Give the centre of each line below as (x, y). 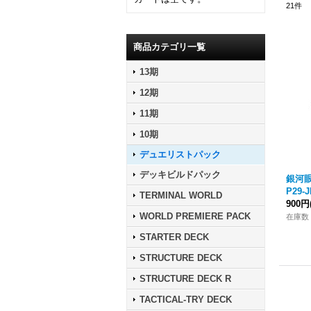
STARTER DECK (174, 237)
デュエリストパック (180, 154)
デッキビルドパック (180, 175)
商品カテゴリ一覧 (169, 47)
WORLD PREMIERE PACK (195, 216)
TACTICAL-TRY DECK (186, 300)
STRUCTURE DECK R (185, 279)
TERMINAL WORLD (181, 195)
